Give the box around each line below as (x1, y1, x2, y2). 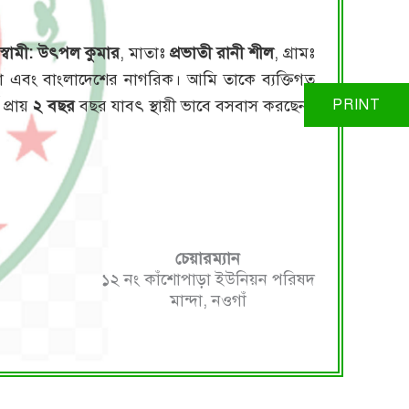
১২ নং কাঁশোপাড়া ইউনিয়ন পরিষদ (100, 268, 315, 289)
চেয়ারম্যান (175, 247, 241, 268)
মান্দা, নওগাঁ (169, 289, 246, 310)
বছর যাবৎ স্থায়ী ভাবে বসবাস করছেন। (74, 95, 316, 116)
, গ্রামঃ (274, 42, 316, 63)
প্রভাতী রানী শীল (169, 42, 275, 63)
